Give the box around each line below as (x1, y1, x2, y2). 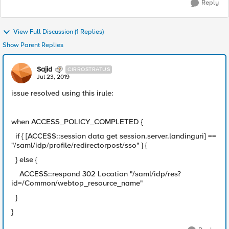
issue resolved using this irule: (11, 88, 113, 98)
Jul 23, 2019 (37, 73, 70, 81)
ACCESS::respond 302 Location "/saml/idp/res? (11, 169, 181, 178)
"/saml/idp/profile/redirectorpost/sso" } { (11, 141, 149, 150)
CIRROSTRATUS (67, 66, 110, 73)
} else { (11, 155, 37, 164)
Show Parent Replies (3, 41, 63, 49)
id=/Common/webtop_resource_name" (11, 178, 143, 188)
